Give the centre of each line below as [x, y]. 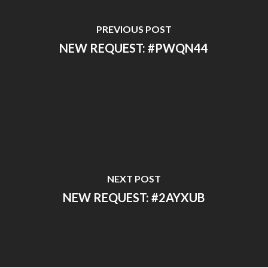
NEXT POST [134, 179]
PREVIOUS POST [134, 29]
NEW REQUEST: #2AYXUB [134, 197]
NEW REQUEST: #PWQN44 [134, 48]
